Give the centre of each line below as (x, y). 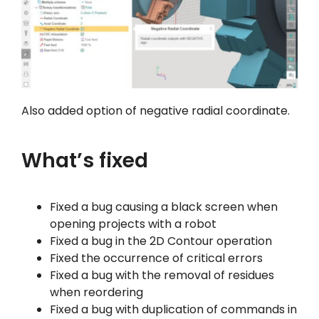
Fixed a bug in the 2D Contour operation (161, 241)
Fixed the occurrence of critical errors (156, 258)
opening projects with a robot (133, 224)
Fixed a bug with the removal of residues (162, 276)
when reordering (96, 293)
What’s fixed (84, 161)
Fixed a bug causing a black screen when (163, 207)
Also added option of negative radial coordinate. (155, 111)
